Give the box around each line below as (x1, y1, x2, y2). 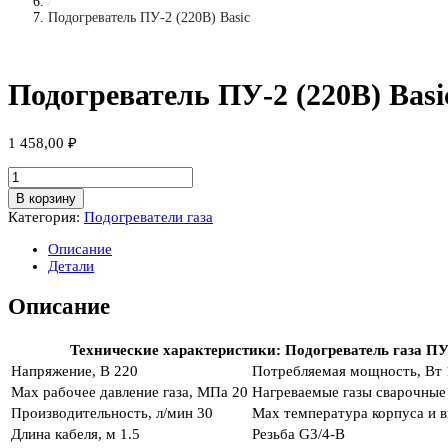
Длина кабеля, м (11, 425, 116, 442)
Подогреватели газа (84, 209, 213, 226)
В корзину (16, 191, 76, 207)
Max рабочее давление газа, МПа (11, 383, 228, 400)
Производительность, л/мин (11, 404, 193, 421)
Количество (7, 166, 83, 183)
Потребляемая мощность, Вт (252, 362, 442, 379)
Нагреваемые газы (252, 383, 372, 400)
